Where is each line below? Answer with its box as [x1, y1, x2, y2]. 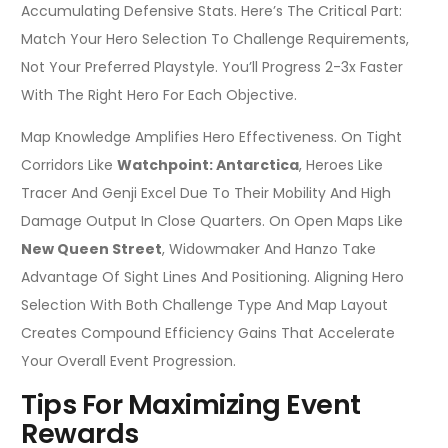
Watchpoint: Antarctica [117, 155, 299, 176]
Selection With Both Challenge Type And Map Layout [21, 295, 388, 316]
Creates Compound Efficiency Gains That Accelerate [21, 323, 395, 344]
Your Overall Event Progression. [21, 351, 236, 372]
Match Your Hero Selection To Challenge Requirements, [21, 29, 409, 50]
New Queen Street [21, 239, 162, 260]
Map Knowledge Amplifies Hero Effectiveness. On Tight [21, 127, 402, 148]
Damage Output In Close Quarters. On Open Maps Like [21, 211, 403, 232]
